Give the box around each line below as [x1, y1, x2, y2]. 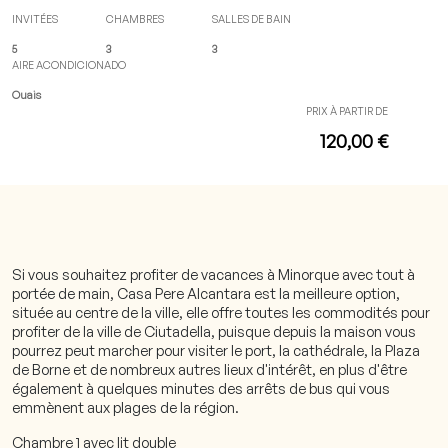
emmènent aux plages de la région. [12, 398, 239, 416]
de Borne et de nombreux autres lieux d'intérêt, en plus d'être [12, 360, 407, 378]
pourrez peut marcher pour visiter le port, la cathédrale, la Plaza [12, 341, 420, 359]
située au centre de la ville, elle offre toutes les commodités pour [12, 303, 430, 321]
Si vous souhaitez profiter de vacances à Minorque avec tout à [12, 265, 415, 283]
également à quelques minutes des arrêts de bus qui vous [12, 379, 390, 397]
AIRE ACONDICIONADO [12, 59, 126, 71]
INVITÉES [12, 13, 58, 25]
